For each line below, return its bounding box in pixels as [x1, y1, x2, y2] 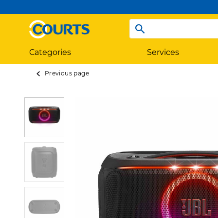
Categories [29, 47, 71, 57]
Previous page [44, 69, 89, 77]
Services [146, 47, 179, 57]
